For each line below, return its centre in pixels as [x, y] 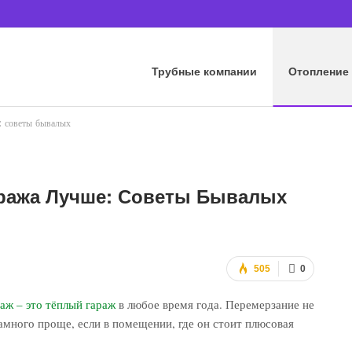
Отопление [319, 71]
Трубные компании [204, 71]
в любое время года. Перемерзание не [215, 304]
